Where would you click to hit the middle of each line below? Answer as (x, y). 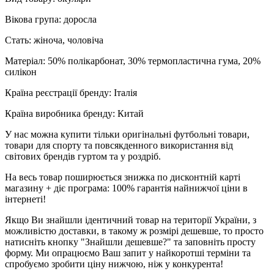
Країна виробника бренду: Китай (74, 114)
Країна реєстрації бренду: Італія (71, 93)
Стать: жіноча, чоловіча (54, 40)
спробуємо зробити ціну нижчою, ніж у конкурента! (114, 264)
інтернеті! (25, 199)
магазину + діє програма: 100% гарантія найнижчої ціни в (126, 188)
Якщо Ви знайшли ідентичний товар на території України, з (131, 220)
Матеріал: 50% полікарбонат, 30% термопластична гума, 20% (133, 61)
